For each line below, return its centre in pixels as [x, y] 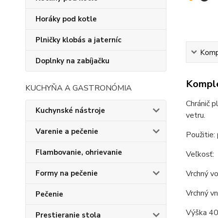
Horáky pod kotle [66, 19]
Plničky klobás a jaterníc [78, 40]
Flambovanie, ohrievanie [79, 152]
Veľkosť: [200, 154]
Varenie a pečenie [67, 131]
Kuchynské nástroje [70, 110]
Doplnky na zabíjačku [73, 61]
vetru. [195, 115]
